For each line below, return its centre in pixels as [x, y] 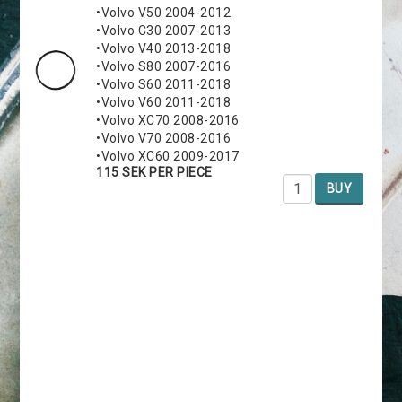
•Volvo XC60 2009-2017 [168, 156]
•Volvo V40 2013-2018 [164, 48]
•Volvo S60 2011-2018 [164, 84]
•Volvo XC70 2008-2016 [168, 120]
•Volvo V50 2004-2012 [164, 12]
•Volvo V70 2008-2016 [164, 138]
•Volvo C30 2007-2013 [164, 30]
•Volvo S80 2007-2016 [164, 66]
